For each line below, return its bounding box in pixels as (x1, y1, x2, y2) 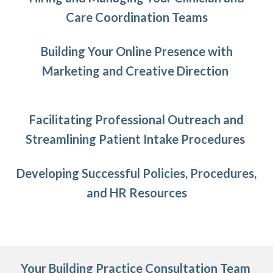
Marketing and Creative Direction (42, 63, 231, 78)
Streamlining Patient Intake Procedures (26, 132, 247, 146)
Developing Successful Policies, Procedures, (16, 166, 257, 180)
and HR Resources (86, 185, 187, 200)
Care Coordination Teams (65, 10, 208, 24)
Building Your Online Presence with (40, 44, 233, 58)
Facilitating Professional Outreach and (29, 112, 244, 127)
